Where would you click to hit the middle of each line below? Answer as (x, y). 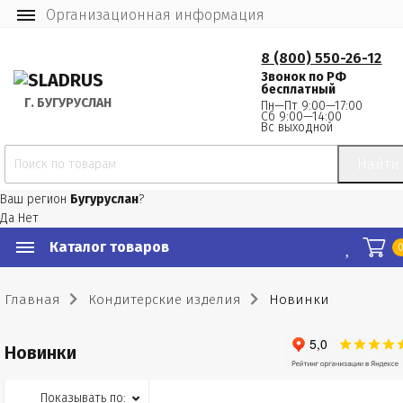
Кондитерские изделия (165, 300)
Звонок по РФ (304, 77)
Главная (32, 300)
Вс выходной (297, 127)
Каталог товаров (109, 247)
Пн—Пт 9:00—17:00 (312, 106)
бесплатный (299, 90)
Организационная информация (155, 15)
